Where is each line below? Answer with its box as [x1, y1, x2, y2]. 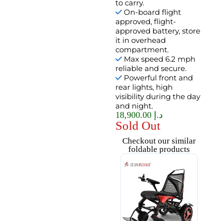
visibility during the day [115, 92, 200, 102]
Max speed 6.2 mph [121, 54, 195, 64]
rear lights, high [115, 82, 173, 92]
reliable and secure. [115, 64, 186, 74]
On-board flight [121, 7, 181, 17]
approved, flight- [115, 17, 176, 27]
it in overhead [115, 36, 166, 45]
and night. [115, 101, 153, 111]
